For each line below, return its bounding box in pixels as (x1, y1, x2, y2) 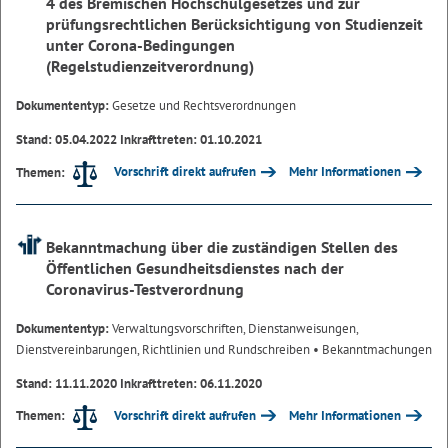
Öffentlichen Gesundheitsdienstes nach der (46, 257, 344, 278)
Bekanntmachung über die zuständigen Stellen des (46, 236, 398, 257)
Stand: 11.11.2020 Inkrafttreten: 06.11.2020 (16, 374, 262, 392)
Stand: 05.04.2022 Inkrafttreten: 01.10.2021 (16, 131, 262, 149)
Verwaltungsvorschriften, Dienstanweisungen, (112, 319, 358, 337)
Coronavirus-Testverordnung (46, 278, 244, 299)
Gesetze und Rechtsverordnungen (112, 97, 296, 115)
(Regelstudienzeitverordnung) (46, 56, 254, 77)
